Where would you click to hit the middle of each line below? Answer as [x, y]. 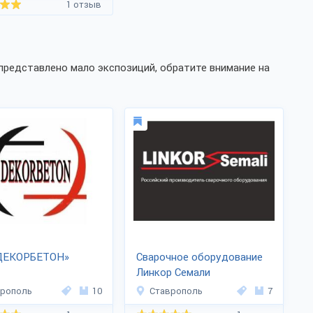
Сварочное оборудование [199, 257]
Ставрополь [176, 291]
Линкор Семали [173, 272]
